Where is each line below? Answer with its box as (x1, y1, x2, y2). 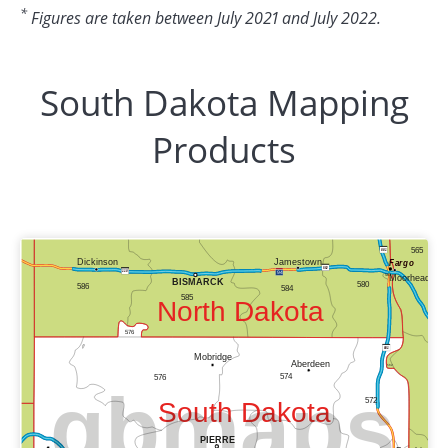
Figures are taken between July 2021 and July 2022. (27, 7, 381, 30)
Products (152, 126, 296, 174)
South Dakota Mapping (39, 79, 409, 127)
